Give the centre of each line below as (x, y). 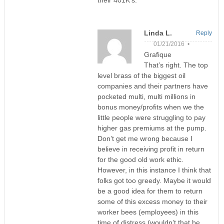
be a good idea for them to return (150, 191)
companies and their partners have (152, 86)
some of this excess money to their (152, 202)
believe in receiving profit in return (151, 149)
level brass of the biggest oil (141, 76)
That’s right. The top (176, 65)
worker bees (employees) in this (148, 212)
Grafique (157, 55)
